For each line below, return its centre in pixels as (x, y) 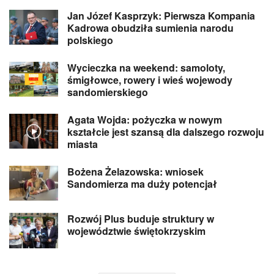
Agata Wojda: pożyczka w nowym (145, 120)
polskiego (90, 40)
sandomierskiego (108, 92)
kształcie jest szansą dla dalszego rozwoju (166, 132)
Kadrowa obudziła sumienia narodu (150, 28)
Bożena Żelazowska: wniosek (135, 172)
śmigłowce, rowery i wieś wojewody (150, 80)
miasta (83, 144)
